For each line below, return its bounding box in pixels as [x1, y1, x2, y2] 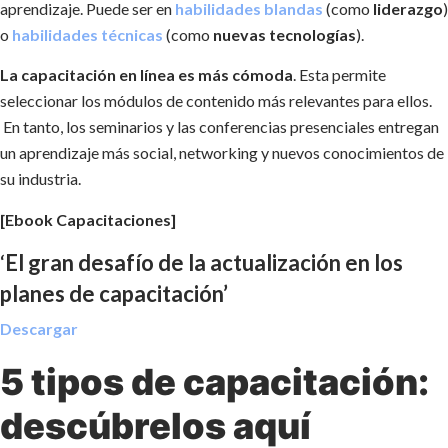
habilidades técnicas [12, 24, 163, 44]
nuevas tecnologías [213, 24, 356, 44]
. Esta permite [293, 65, 386, 85]
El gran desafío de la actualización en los [5, 249, 403, 277]
